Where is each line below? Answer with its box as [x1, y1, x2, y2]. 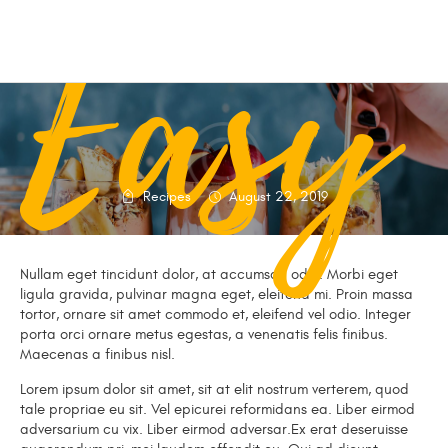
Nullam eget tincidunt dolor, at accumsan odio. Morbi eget [20, 266, 398, 284]
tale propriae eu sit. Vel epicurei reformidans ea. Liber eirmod [20, 401, 415, 419]
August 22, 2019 [228, 188, 328, 206]
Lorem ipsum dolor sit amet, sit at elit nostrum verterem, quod [20, 381, 409, 399]
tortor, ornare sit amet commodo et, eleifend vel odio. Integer [20, 306, 411, 324]
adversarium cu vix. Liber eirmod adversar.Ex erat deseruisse [20, 421, 408, 439]
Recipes [142, 188, 191, 206]
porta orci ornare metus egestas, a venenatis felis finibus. [20, 326, 388, 344]
